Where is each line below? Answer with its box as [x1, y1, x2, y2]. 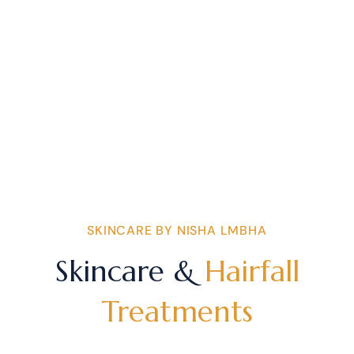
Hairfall [204, 253, 299, 290]
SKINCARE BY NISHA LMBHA [87, 222, 267, 239]
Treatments [101, 293, 253, 330]
